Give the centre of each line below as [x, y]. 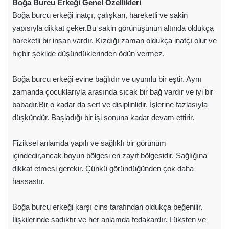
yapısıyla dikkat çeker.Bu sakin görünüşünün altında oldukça [113, 28]
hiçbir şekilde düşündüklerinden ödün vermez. [88, 53]
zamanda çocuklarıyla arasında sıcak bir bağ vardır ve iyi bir [112, 91]
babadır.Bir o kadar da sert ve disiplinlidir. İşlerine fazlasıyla [110, 104]
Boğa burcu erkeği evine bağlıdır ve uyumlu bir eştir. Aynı [107, 79]
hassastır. [28, 181]
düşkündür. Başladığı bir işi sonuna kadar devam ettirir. [103, 117]
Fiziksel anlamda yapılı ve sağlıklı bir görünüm [89, 143]
